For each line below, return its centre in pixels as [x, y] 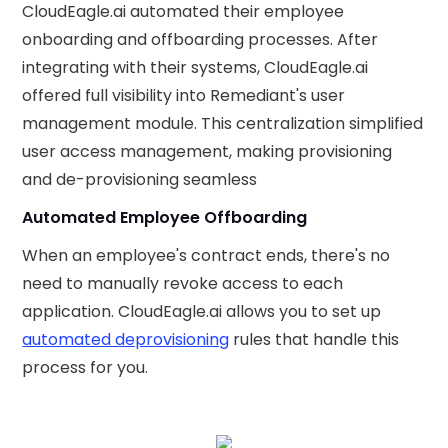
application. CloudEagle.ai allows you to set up [202, 312]
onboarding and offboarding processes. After [200, 40]
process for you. [85, 368]
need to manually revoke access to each [183, 284]
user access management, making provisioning [207, 152]
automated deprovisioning [126, 340]
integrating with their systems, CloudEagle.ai [195, 68]
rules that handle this [314, 340]
